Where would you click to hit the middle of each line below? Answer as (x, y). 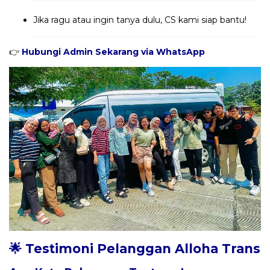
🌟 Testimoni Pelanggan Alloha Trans (135, 249)
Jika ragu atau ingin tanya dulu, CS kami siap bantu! (140, 20)
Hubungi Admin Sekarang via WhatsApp (113, 52)
